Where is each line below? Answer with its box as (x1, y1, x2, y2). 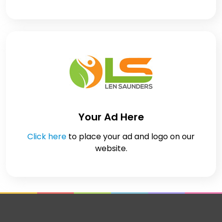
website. (95, 142, 127, 154)
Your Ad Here (78, 110, 144, 124)
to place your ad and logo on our (66, 130, 195, 142)
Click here (27, 130, 66, 142)
